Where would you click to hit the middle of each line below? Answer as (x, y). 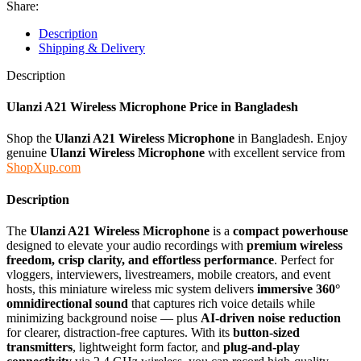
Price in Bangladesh (242, 107)
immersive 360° (299, 288)
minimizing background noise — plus (104, 317)
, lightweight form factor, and (148, 346)
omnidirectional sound (67, 303)
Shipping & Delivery (92, 48)
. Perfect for (304, 259)
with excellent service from (275, 153)
